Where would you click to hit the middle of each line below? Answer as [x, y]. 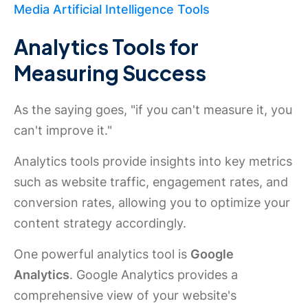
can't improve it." [63, 130]
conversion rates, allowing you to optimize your [152, 202]
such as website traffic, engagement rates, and [151, 182]
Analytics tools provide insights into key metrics [153, 161]
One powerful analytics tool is [102, 254]
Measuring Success [110, 73]
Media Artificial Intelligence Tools [112, 9]
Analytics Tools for [106, 47]
